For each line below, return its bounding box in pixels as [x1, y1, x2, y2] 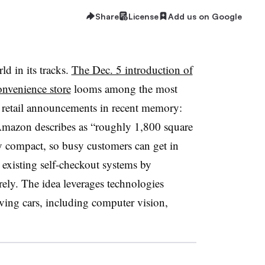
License [128, 11, 159, 21]
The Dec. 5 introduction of [71, 62, 193, 77]
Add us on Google [168, 11, 242, 21]
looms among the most [70, 81, 177, 96]
